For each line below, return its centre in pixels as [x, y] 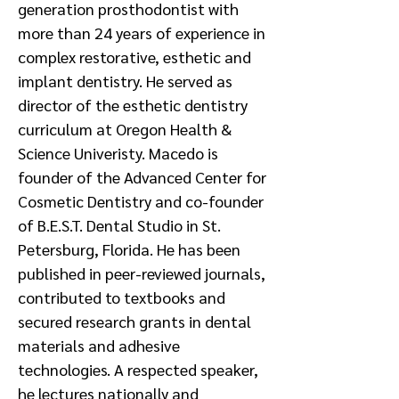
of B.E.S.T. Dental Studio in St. [119, 225]
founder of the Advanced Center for [142, 177]
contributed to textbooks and [122, 297]
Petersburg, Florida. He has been [129, 249]
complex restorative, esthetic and [134, 57]
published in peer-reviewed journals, [142, 273]
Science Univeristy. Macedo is [118, 153]
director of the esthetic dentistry [133, 105]
